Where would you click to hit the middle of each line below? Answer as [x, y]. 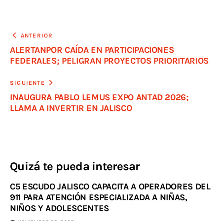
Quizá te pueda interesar [75, 166]
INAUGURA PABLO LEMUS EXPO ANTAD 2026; [99, 97]
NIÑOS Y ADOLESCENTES [59, 208]
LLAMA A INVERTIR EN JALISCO [71, 108]
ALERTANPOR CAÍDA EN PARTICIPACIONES [92, 50]
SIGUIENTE [27, 83]
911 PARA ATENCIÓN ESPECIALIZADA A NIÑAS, [99, 197]
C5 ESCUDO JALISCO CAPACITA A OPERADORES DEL [110, 186]
